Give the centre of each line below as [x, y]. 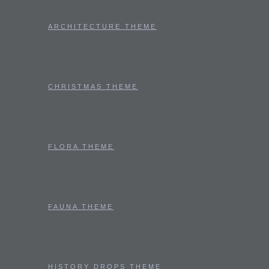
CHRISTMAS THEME [93, 86]
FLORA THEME [81, 147]
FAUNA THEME [81, 207]
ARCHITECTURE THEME [102, 26]
